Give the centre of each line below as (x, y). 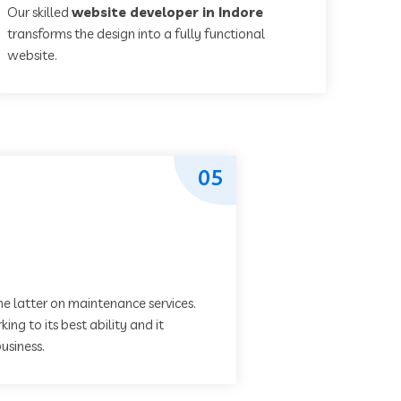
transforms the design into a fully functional (136, 34)
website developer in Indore (167, 12)
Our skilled (39, 12)
